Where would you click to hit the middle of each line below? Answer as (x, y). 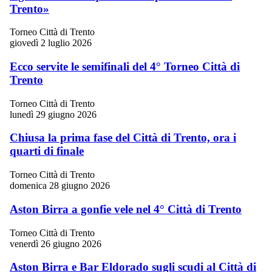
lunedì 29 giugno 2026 (53, 114)
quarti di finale (47, 151)
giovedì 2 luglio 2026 (51, 43)
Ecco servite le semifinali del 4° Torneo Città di (125, 67)
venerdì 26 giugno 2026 (56, 243)
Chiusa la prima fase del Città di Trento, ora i (123, 138)
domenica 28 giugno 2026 (60, 186)
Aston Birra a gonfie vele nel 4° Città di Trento (126, 209)
